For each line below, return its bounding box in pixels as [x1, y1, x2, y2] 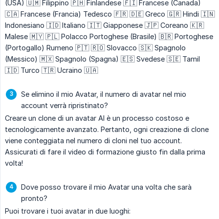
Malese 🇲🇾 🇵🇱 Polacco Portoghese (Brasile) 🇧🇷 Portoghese [5, 32, 213, 41]
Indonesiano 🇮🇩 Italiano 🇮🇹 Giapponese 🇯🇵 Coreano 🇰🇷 [5, 21, 204, 30]
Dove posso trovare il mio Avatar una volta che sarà [21, 183, 192, 192]
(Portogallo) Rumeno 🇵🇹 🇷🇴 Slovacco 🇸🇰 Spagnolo [5, 44, 186, 52]
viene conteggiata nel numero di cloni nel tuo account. [5, 136, 182, 145]
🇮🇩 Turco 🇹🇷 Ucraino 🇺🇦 [5, 66, 98, 75]
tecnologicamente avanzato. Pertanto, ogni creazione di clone [5, 125, 209, 134]
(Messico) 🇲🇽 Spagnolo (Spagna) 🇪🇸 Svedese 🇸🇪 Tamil [5, 55, 200, 64]
